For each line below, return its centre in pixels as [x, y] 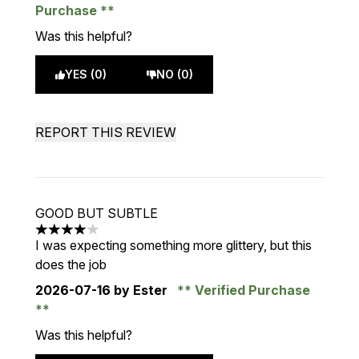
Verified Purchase [251, 290]
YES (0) [86, 74]
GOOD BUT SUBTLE [97, 213]
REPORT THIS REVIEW [106, 132]
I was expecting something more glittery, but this [173, 245]
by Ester [141, 290]
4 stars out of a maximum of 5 [121, 238]
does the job [71, 264]
